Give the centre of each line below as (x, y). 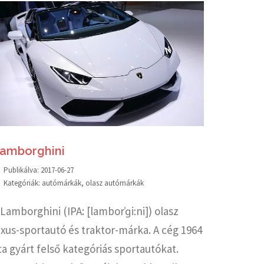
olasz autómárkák (115, 183)
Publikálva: (22, 170)
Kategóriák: (23, 183)
